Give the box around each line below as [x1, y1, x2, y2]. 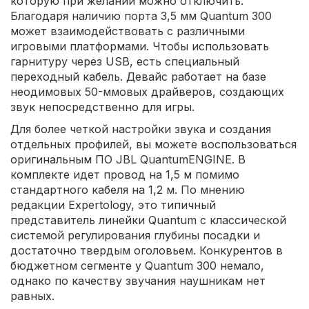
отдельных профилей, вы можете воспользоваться [10, 137, 297, 152]
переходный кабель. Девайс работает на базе [10, 70, 266, 84]
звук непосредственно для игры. [10, 100, 195, 114]
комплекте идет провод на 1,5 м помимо [10, 168, 239, 182]
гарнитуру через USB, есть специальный [10, 54, 239, 69]
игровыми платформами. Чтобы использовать [10, 39, 269, 54]
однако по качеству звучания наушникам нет [10, 274, 266, 288]
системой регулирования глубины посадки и [10, 228, 260, 243]
